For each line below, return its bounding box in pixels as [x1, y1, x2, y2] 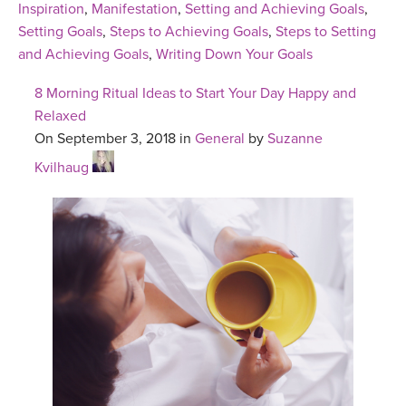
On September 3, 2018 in [34, 130, 195, 149]
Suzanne [267, 130, 323, 149]
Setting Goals [18, 23, 102, 42]
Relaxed [34, 107, 86, 126]
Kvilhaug [34, 159, 89, 178]
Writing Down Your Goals [156, 45, 313, 64]
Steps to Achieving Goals [110, 23, 268, 42]
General [195, 130, 245, 149]
